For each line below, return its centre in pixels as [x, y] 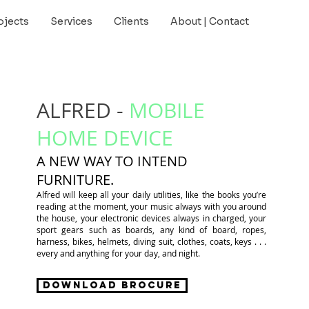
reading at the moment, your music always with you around [152, 206]
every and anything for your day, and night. [119, 253]
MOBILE [167, 110]
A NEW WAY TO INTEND [112, 161]
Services [71, 21]
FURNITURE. [76, 180]
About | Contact [210, 21]
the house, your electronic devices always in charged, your [152, 218]
